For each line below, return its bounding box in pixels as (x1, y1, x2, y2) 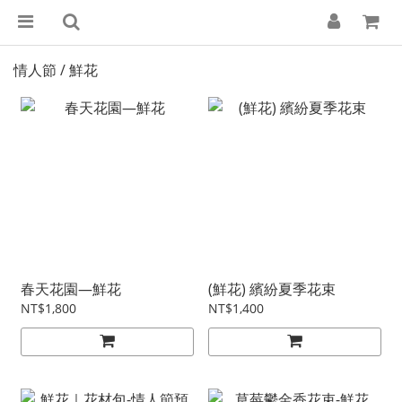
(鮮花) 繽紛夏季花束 (208, 279, 336, 299)
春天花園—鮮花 (21, 279, 121, 299)
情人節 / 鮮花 (13, 60, 98, 80)
